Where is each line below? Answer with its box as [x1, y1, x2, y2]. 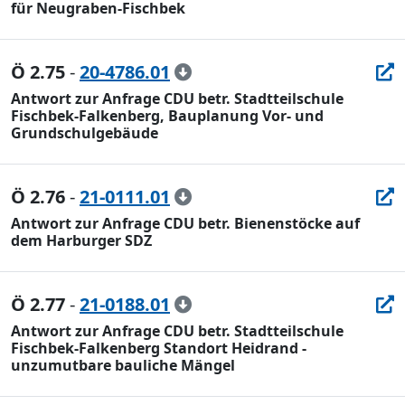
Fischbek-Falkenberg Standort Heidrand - [11, 338, 306, 358]
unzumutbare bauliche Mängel [11, 355, 235, 375]
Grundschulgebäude [11, 123, 158, 143]
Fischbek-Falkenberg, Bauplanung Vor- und [11, 106, 324, 126]
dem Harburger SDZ [11, 231, 152, 250]
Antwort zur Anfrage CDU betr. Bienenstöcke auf [11, 213, 360, 233]
